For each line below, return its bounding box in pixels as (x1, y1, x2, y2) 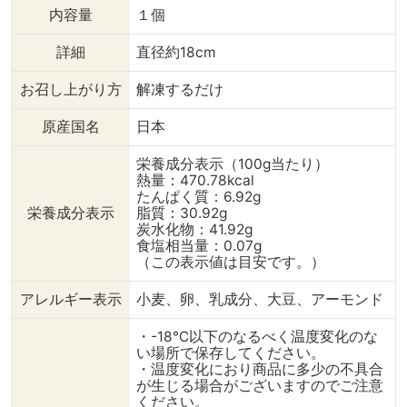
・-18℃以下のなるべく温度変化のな (136, 327, 379, 345)
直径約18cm (136, 43, 216, 61)
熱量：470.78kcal (136, 171, 255, 189)
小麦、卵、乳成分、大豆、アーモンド (136, 290, 384, 308)
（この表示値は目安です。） (136, 253, 326, 271)
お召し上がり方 (19, 80, 122, 98)
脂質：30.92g (136, 203, 228, 222)
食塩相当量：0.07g (136, 236, 263, 254)
